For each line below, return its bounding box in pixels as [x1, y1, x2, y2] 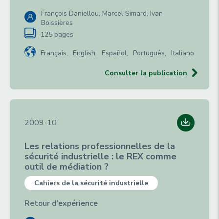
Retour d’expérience [24, 198, 98, 209]
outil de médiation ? [24, 161, 109, 173]
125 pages [41, 29, 73, 39]
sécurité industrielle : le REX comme [24, 151, 176, 162]
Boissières [41, 18, 73, 27]
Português [133, 48, 165, 58]
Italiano [171, 48, 194, 58]
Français [41, 48, 66, 58]
